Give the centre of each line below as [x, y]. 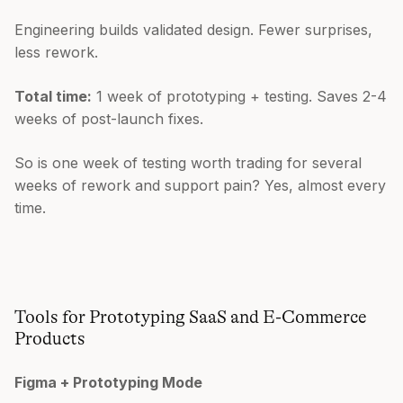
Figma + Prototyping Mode [108, 382]
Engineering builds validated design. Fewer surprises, [193, 29]
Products [50, 338]
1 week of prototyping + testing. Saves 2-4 [239, 96]
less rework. [56, 52]
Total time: [53, 96]
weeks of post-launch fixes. [109, 118]
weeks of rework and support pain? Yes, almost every [200, 185]
